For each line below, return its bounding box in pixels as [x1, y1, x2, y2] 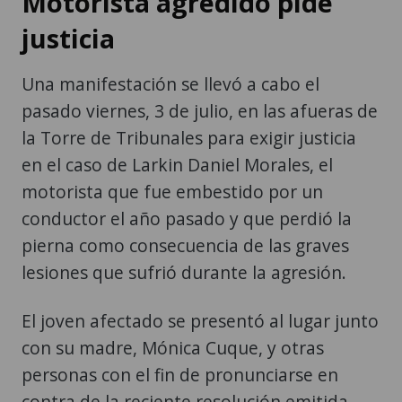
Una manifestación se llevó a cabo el [22, 71, 319, 96]
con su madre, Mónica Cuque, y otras [22, 335, 324, 360]
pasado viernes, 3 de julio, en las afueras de [22, 98, 378, 123]
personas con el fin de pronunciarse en [22, 362, 338, 387]
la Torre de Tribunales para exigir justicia [22, 125, 356, 150]
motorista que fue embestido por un [22, 179, 323, 204]
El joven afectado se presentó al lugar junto [22, 308, 379, 333]
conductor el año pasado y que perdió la [22, 205, 352, 231]
